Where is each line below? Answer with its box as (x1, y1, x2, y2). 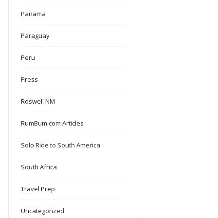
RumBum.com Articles (21, 118, 84, 127)
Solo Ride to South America (21, 140, 101, 149)
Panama (21, 9, 46, 18)
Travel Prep (21, 184, 55, 193)
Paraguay (21, 31, 50, 40)
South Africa (21, 162, 57, 171)
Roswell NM (21, 96, 55, 106)
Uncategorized (21, 206, 65, 215)
